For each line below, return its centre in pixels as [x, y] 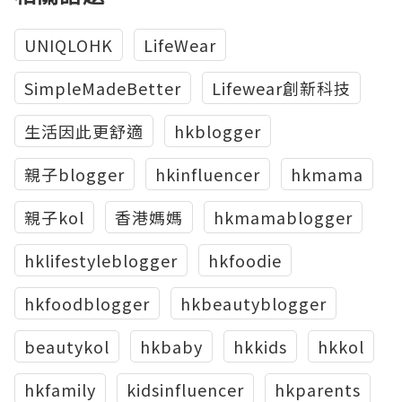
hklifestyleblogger [101, 261]
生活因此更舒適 [84, 131]
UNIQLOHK [69, 45]
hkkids [260, 347]
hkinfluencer [208, 175]
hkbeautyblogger [253, 304]
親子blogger [74, 175]
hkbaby [171, 347]
